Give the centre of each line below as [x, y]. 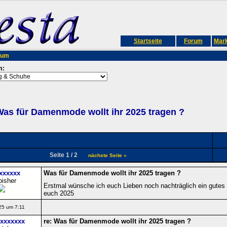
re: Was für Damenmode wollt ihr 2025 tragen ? [117, 221]
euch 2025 [59, 193]
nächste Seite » [107, 155]
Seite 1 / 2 [67, 155]
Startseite [148, 41]
